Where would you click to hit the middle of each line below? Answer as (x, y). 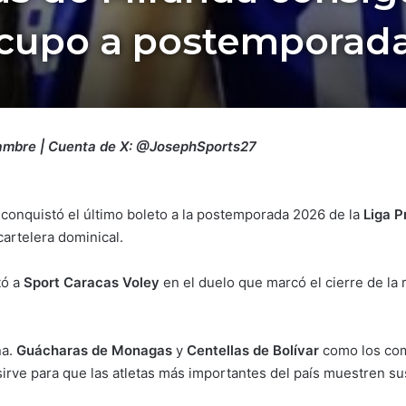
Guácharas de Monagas (94, 350)
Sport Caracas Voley (92, 282)
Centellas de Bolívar (253, 350)
